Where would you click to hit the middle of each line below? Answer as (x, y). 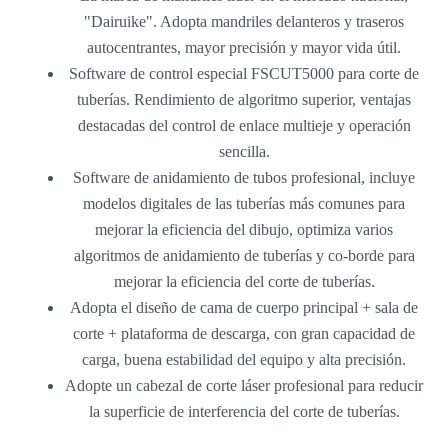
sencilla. (244, 151)
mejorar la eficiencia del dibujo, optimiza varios (244, 229)
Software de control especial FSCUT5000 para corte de (244, 73)
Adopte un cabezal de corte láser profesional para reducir (244, 385)
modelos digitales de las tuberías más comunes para (244, 203)
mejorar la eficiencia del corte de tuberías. (244, 281)
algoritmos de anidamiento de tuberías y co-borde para (244, 255)
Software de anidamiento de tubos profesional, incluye (244, 177)
